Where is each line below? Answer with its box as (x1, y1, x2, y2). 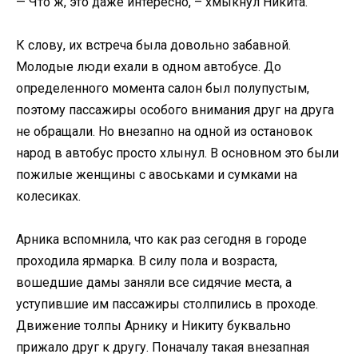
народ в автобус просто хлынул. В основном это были (16, 145, 339, 161)
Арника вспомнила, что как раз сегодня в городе (16, 232, 307, 248)
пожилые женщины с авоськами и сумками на (16, 166, 297, 182)
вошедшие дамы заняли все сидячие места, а (16, 275, 292, 291)
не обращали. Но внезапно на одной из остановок (16, 123, 312, 139)
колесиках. (16, 188, 81, 204)
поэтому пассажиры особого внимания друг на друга (16, 101, 334, 117)
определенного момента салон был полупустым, (16, 80, 309, 96)
